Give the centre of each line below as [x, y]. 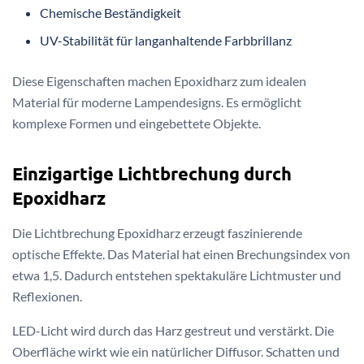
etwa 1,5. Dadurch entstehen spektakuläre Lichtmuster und [177, 275]
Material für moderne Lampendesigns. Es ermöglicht [157, 102]
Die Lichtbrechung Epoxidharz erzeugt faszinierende [157, 233]
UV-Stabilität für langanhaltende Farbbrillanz [166, 40]
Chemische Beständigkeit [111, 12]
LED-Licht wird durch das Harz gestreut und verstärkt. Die [173, 331]
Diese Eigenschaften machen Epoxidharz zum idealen [159, 80]
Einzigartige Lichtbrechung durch [152, 174]
